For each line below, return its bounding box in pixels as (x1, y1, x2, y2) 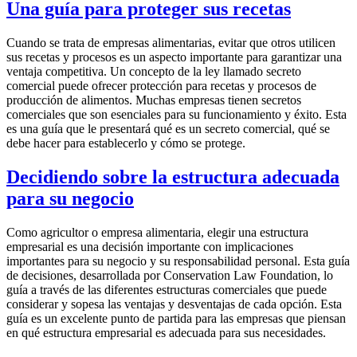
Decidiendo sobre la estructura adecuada (6, 167, 339, 188)
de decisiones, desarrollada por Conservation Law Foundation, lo (6, 268, 333, 282)
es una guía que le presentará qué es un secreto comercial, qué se (6, 122, 330, 136)
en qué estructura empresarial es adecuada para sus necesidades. (6, 325, 326, 339)
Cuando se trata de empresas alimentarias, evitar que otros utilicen (6, 36, 335, 50)
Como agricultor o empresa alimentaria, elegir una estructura (6, 225, 308, 239)
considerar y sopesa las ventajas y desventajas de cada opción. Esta (6, 296, 342, 311)
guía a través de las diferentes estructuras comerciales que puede (6, 282, 327, 296)
